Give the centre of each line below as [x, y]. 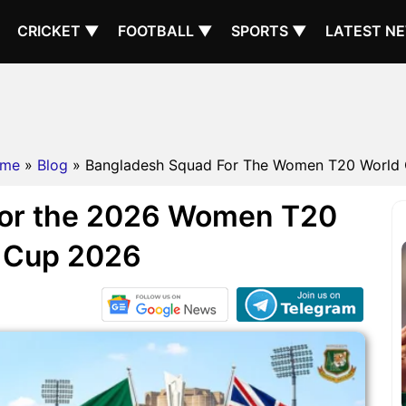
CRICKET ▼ [58, 31]
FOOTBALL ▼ [165, 31]
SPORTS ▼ [269, 31]
